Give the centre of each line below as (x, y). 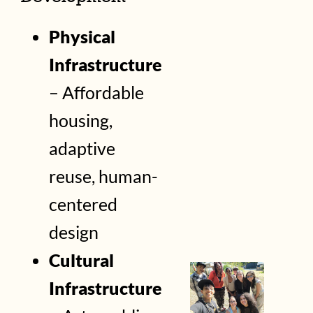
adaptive (82, 148)
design (74, 232)
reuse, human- (104, 176)
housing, (81, 121)
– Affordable (97, 93)
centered (83, 204)
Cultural (82, 260)
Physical (82, 37)
